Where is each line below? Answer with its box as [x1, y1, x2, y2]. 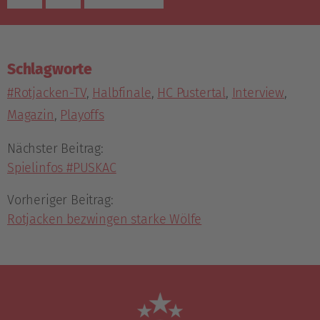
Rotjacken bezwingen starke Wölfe [7, 211, 202, 227]
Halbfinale [92, 84, 151, 101]
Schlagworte [7, 60, 93, 79]
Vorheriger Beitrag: [7, 191, 114, 208]
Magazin [7, 106, 54, 123]
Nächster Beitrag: [7, 140, 104, 156]
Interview [231, 84, 285, 101]
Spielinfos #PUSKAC [7, 159, 116, 176]
